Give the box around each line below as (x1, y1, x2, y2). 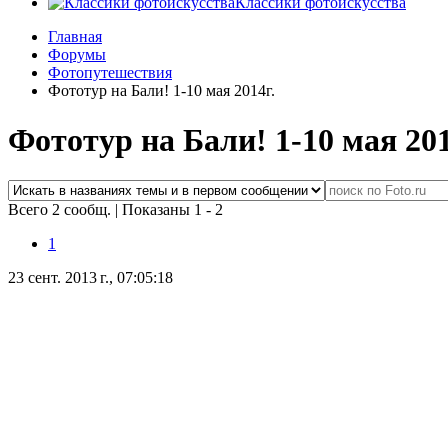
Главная (48, 28, 102, 46)
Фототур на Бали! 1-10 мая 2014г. (48, 82, 275, 100)
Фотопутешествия (48, 64, 172, 82)
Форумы (48, 46, 106, 64)
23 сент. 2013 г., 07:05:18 (8, 269, 173, 287)
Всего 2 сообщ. (8, 201, 115, 219)
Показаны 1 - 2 (122, 201, 223, 219)
